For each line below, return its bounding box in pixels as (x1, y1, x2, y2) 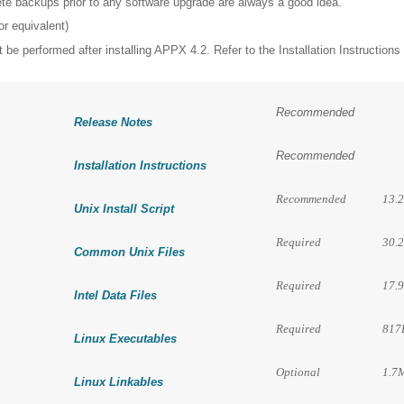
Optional (275, 364, 320, 379)
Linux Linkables (73, 375, 163, 390)
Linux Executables (73, 332, 177, 346)
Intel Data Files (73, 289, 157, 303)
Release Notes (73, 115, 152, 130)
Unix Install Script (73, 202, 174, 216)
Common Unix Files (73, 245, 185, 260)
